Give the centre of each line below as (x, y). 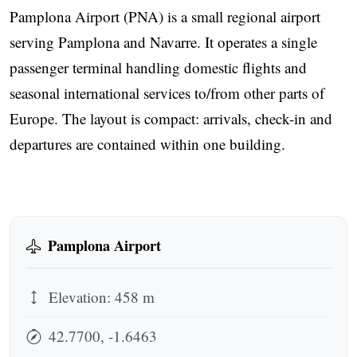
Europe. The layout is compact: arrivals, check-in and (171, 118)
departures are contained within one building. (147, 143)
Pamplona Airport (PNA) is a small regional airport (165, 16)
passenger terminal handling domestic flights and (158, 67)
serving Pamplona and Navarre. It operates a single (163, 41)
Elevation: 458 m (100, 297)
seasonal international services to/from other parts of (167, 92)
